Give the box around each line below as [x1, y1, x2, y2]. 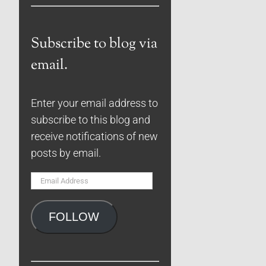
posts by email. [31, 147, 101, 159]
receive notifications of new [31, 130, 158, 142]
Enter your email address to [31, 97, 158, 109]
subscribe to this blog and [31, 113, 150, 126]
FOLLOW [49, 210, 100, 223]
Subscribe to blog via [31, 33, 157, 54]
